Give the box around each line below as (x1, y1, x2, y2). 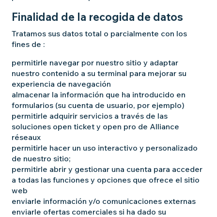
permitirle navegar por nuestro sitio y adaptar (12, 58, 178, 67)
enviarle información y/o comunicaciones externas (12, 196, 196, 206)
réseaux (12, 132, 41, 142)
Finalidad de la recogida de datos (12, 10, 183, 24)
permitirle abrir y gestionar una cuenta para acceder (12, 164, 202, 174)
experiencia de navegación (12, 79, 111, 89)
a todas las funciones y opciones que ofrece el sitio (12, 175, 200, 185)
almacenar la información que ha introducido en (12, 90, 186, 99)
